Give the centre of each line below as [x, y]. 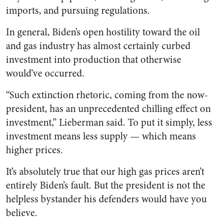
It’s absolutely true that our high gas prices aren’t [105, 172]
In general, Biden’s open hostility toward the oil [103, 32]
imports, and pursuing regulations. [78, 11]
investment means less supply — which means [101, 137]
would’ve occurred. [45, 74]
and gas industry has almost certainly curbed [98, 46]
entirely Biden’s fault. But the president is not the [106, 186]
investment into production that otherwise [94, 60]
